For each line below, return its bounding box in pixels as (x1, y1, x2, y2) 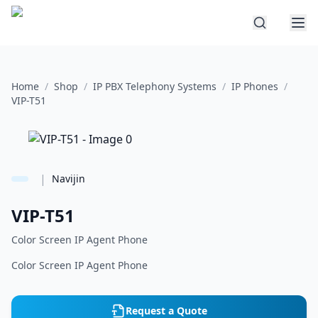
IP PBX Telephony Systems (93, 79, 216, 93)
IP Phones (231, 79, 278, 93)
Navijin (52, 172, 85, 185)
